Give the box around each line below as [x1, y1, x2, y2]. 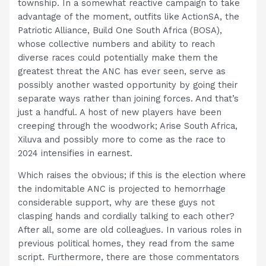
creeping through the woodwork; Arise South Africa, [18, 120, 238, 131]
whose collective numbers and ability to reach [18, 38, 216, 49]
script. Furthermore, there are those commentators [18, 252, 240, 263]
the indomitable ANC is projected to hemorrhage [18, 183, 226, 195]
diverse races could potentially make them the [18, 52, 218, 63]
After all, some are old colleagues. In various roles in [18, 224, 242, 236]
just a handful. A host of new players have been [18, 106, 222, 118]
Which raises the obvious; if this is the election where [18, 170, 246, 181]
